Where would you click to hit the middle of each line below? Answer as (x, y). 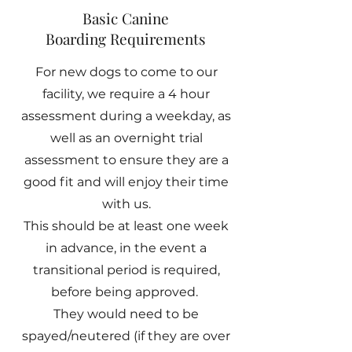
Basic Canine (126, 18)
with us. (126, 204)
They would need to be (126, 314)
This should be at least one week (126, 226)
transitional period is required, (126, 270)
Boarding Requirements (126, 38)
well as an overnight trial (126, 138)
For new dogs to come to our (126, 72)
